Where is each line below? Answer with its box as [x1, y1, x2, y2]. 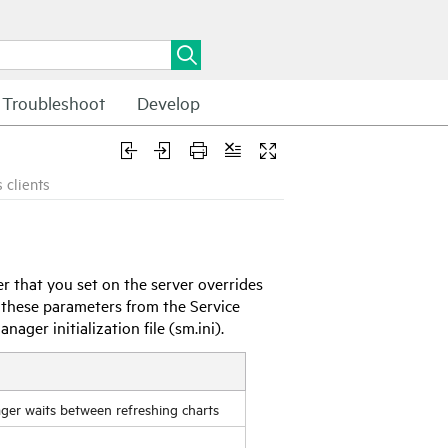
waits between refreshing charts [21, 399, 219, 419]
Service [190, 293, 240, 316]
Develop [137, 91, 200, 114]
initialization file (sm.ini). [49, 315, 224, 338]
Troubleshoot [2, 91, 105, 114]
